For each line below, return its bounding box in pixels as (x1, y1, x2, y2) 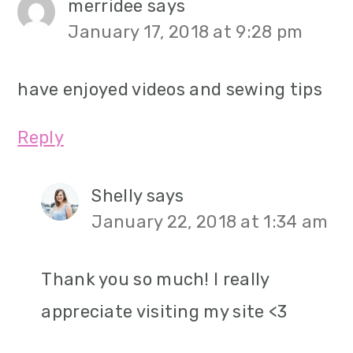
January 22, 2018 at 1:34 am (91, 211, 329, 232)
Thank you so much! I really (41, 269, 269, 290)
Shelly (91, 185, 143, 206)
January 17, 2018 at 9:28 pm (68, 21, 303, 43)
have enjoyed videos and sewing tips (17, 79, 322, 100)
